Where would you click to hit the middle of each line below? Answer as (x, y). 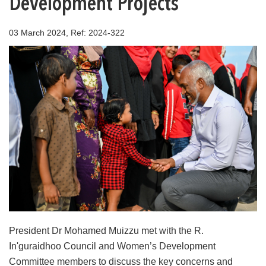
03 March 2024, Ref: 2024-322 (67, 33)
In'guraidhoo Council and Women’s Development (112, 246)
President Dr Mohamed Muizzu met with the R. (106, 230)
